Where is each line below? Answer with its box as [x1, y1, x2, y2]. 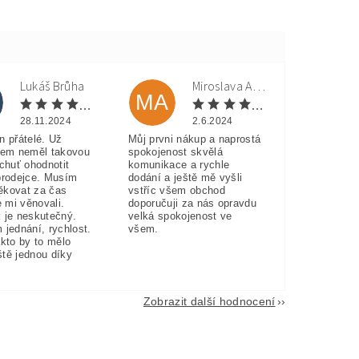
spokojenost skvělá [128, 146, 223, 159]
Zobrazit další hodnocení [143, 295, 276, 309]
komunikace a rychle [128, 159, 230, 171]
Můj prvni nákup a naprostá [128, 133, 261, 146]
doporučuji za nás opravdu [128, 197, 257, 210]
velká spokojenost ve [128, 210, 232, 223]
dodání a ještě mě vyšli [128, 171, 243, 184]
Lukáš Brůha [19, 77, 85, 95]
